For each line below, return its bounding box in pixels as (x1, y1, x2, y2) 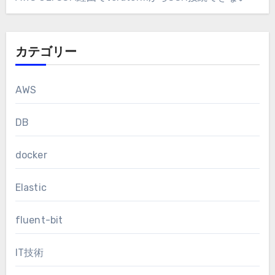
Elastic (15, 182, 47, 194)
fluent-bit (15, 214, 63, 227)
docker (15, 149, 47, 161)
